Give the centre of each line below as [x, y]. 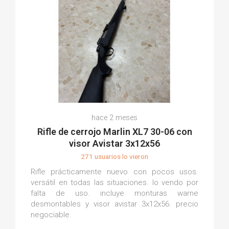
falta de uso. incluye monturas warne [114, 193]
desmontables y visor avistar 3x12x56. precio [114, 204]
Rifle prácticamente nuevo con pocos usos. [114, 171]
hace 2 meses [114, 118]
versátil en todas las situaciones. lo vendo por [114, 182]
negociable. [51, 214]
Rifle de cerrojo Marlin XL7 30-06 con [114, 131]
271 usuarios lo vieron [114, 156]
